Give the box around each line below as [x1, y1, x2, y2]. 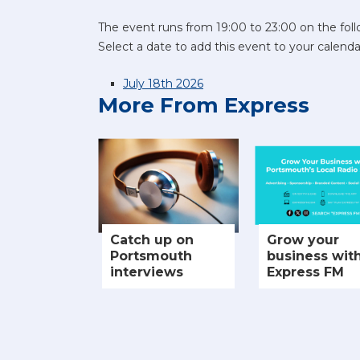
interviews [110, 264, 183, 280]
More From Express [98, 92, 309, 118]
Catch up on [110, 232, 194, 248]
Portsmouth [110, 248, 192, 264]
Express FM [267, 264, 344, 280]
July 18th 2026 [123, 76, 203, 91]
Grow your [267, 232, 339, 248]
